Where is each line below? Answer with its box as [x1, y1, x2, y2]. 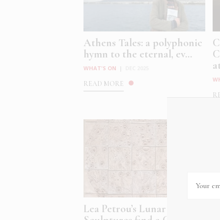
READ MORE [83, 80, 124, 88]
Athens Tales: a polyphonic [83, 36, 203, 50]
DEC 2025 [125, 64, 149, 72]
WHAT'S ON [83, 64, 117, 72]
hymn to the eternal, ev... [83, 48, 192, 61]
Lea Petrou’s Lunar [83, 202, 166, 216]
